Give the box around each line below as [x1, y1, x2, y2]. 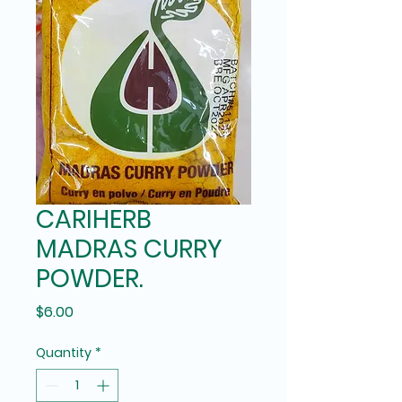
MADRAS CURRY [36, 232, 223, 267]
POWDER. [36, 261, 143, 296]
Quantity [36, 344, 92, 362]
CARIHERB [36, 202, 152, 237]
